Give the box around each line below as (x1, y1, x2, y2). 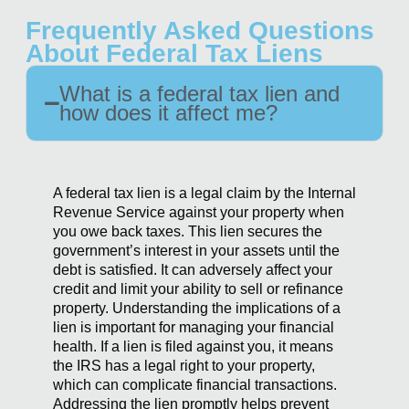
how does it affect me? (59, 100, 278, 126)
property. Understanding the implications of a (53, 300, 341, 317)
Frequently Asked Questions (26, 16, 374, 46)
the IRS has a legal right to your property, (53, 358, 315, 374)
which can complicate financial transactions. (53, 377, 337, 393)
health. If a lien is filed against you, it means (53, 339, 333, 355)
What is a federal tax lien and (59, 81, 340, 107)
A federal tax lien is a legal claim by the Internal (53, 185, 356, 202)
